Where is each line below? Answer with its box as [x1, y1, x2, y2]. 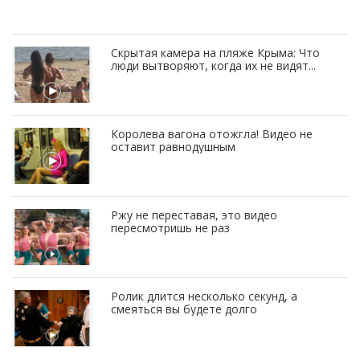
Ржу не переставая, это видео [111, 207, 277, 223]
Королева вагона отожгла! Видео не [111, 125, 313, 141]
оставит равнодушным [111, 138, 235, 154]
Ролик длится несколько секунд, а [111, 288, 297, 304]
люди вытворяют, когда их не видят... [111, 57, 316, 73]
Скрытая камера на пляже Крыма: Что [111, 44, 320, 60]
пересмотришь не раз [111, 219, 230, 235]
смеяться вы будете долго [111, 301, 257, 317]
